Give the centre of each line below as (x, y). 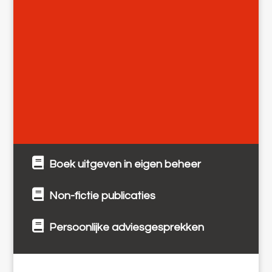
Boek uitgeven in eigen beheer (124, 165)
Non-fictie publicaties (101, 196)
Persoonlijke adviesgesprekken (125, 228)
